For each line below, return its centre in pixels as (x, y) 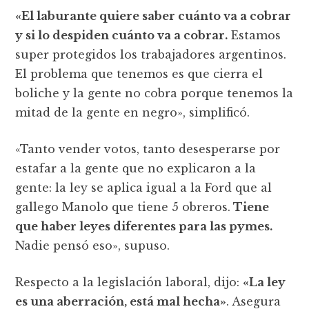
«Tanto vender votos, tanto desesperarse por (148, 149)
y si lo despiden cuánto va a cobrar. (122, 35)
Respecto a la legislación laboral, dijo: (129, 282)
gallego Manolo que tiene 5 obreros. (123, 207)
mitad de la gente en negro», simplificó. (133, 112)
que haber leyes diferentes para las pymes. (144, 226)
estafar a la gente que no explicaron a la (136, 168)
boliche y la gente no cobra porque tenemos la (154, 93)
